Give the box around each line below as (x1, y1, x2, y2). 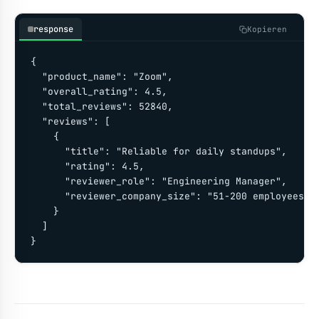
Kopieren (247, 24, 287, 34)
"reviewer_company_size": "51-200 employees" (31, 190, 310, 202)
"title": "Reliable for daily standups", (31, 145, 287, 157)
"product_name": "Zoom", (31, 70, 173, 83)
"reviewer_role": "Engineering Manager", (31, 175, 287, 187)
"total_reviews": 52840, (31, 100, 173, 113)
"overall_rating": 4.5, (31, 85, 167, 98)
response (33, 23, 73, 35)
